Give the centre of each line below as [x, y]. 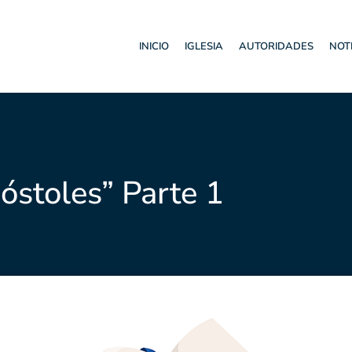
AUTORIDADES [277, 47]
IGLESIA [204, 47]
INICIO [154, 47]
